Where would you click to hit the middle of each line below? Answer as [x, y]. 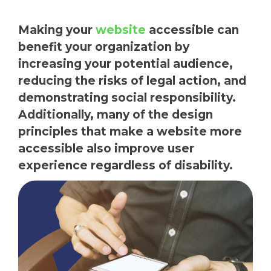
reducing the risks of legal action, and [132, 81]
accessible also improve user [106, 149]
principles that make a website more [130, 132]
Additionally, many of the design [116, 115]
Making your [57, 30]
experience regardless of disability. [126, 166]
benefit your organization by [104, 47]
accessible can [192, 30]
